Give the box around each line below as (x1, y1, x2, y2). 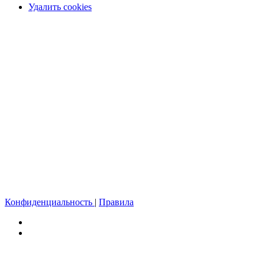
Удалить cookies (28, 2, 92, 12)
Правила (99, 197, 134, 208)
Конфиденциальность (5, 197, 92, 208)
